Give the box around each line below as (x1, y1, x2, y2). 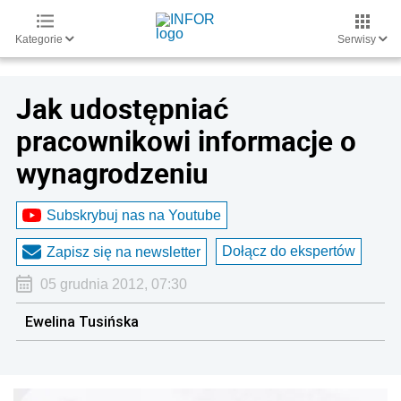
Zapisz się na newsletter (47, 243, 200, 260)
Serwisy (337, 33, 379, 46)
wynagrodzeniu (16, 154, 209, 192)
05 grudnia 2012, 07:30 (39, 277, 187, 292)
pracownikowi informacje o (16, 122, 356, 159)
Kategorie (15, 33, 65, 46)
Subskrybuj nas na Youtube (47, 207, 221, 223)
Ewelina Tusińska (25, 312, 139, 330)
